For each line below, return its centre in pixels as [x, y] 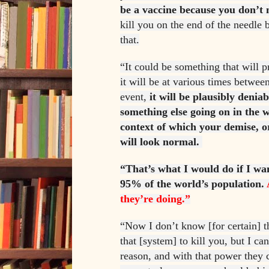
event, [135, 97]
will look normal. [160, 142]
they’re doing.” [155, 199]
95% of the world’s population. [193, 184]
